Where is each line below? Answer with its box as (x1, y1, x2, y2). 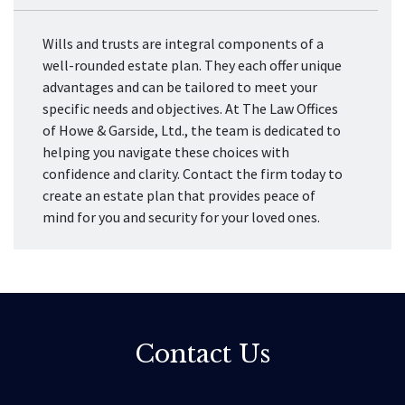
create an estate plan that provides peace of (42, 186, 316, 204)
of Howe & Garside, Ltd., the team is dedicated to (42, 121, 341, 139)
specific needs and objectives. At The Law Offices (42, 99, 338, 118)
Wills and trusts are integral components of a (42, 34, 324, 52)
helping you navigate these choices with (42, 143, 289, 161)
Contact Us (135, 339, 270, 369)
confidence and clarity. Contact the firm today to (42, 165, 343, 183)
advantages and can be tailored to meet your (42, 78, 317, 96)
